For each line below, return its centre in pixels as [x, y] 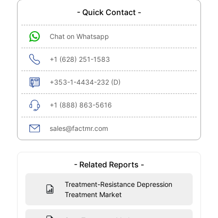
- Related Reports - [109, 164]
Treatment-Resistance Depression [118, 184]
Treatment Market [93, 194]
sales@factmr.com [79, 128]
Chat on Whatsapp [79, 36]
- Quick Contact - [109, 12]
